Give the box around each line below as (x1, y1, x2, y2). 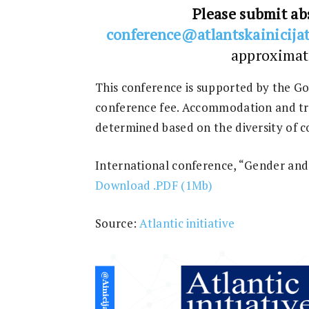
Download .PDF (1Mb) (95, 177, 213, 193)
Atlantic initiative (139, 215, 235, 231)
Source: (95, 215, 140, 231)
